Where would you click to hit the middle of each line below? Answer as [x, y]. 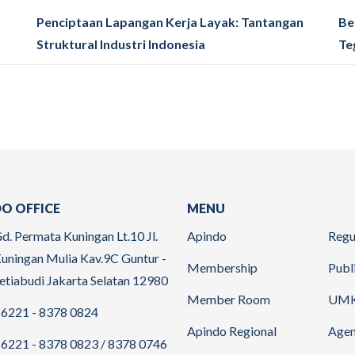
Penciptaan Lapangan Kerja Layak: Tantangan [170, 21]
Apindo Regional [232, 330]
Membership [222, 267]
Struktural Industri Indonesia [121, 44]
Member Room [229, 299]
